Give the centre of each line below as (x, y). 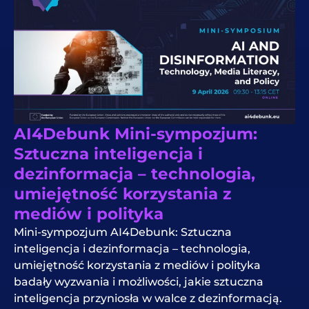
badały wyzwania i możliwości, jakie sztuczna (139, 282)
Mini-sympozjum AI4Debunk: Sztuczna (123, 232)
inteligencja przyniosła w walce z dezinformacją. (148, 299)
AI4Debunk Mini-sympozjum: (136, 134)
